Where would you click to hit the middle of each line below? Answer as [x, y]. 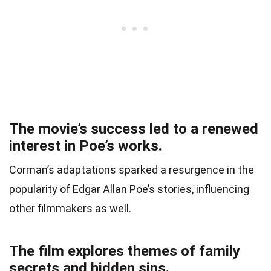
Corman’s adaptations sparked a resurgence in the [132, 169]
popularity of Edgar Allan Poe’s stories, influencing [129, 189]
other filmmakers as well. [70, 208]
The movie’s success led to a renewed [134, 129]
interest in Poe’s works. [86, 145]
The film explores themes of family [125, 251]
